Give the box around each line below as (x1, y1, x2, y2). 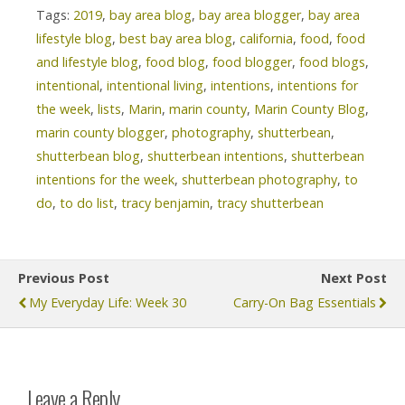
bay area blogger (199, 5, 301, 24)
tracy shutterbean (217, 193, 324, 212)
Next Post (321, 268, 387, 287)
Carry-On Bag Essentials (233, 293, 376, 311)
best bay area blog (119, 29, 232, 47)
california (240, 29, 293, 47)
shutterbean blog (36, 146, 140, 165)
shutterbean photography (182, 170, 337, 188)
